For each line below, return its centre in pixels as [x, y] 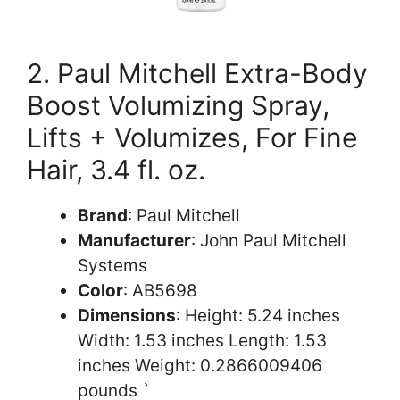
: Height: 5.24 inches [258, 315]
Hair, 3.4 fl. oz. [116, 169]
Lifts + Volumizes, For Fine [192, 137]
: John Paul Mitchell [269, 240]
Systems [112, 265]
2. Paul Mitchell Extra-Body [197, 73]
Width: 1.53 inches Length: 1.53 [202, 340]
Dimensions [127, 315]
